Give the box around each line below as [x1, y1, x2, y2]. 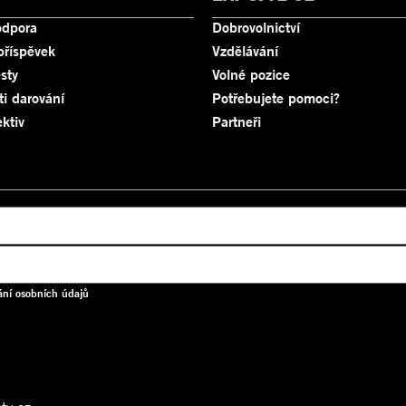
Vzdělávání [212, 41, 278, 60]
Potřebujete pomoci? [212, 88, 340, 107]
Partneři [212, 111, 261, 130]
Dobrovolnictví [212, 17, 300, 36]
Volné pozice [212, 64, 290, 83]
